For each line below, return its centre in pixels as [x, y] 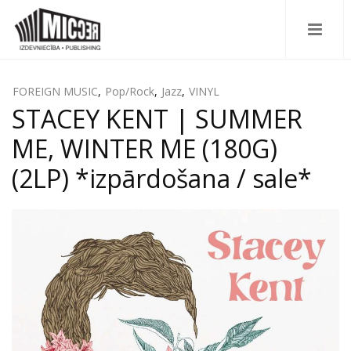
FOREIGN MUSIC [55, 91]
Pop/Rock [130, 91]
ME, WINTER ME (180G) [145, 148]
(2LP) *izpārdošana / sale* [162, 178]
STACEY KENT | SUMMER [157, 119]
